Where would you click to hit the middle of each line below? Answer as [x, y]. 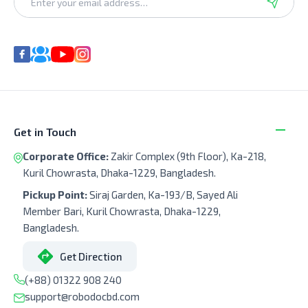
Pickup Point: [56, 195]
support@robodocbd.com [82, 297]
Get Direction [91, 257]
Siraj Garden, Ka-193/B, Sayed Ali [164, 195]
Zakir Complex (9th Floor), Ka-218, [188, 156]
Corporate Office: [67, 156]
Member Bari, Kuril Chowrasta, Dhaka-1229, [122, 211]
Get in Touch [45, 131]
